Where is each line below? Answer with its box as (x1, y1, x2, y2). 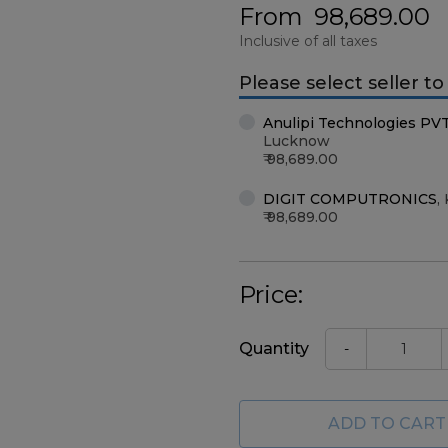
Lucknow (263, 132, 330, 150)
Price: (239, 280, 303, 309)
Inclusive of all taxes (239, 32, 377, 50)
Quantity (239, 339, 309, 358)
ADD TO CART (328, 414, 446, 433)
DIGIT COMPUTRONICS (263, 190, 437, 208)
